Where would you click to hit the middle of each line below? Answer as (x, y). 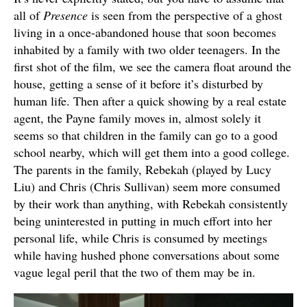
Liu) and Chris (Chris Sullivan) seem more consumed (147, 186)
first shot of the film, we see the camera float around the (152, 66)
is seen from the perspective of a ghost (185, 15)
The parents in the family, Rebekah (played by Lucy (143, 169)
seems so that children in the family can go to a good (146, 135)
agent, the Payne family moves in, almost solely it (137, 118)
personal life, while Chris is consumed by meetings (140, 237)
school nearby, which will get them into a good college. (152, 152)
